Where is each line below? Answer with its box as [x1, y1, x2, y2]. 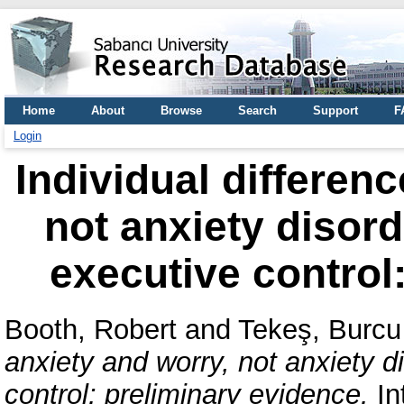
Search [238, 104, 277, 117]
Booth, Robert [5, 313, 177, 345]
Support [313, 104, 358, 117]
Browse [161, 104, 202, 117]
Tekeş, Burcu [238, 313, 401, 345]
